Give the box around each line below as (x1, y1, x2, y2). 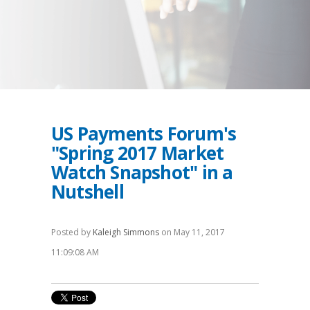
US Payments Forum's (51, 120, 237, 146)
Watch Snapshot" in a (51, 159, 233, 185)
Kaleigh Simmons (93, 226, 159, 238)
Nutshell (51, 179, 124, 204)
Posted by (51, 226, 93, 238)
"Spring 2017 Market (51, 140, 224, 165)
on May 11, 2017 (159, 226, 225, 238)
